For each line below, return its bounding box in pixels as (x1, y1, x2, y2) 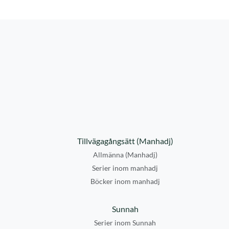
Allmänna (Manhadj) (93, 150, 157, 159)
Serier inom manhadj (92, 164, 158, 172)
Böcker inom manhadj (90, 177, 160, 186)
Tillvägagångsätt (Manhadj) (77, 136, 173, 146)
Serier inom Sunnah (94, 218, 156, 227)
